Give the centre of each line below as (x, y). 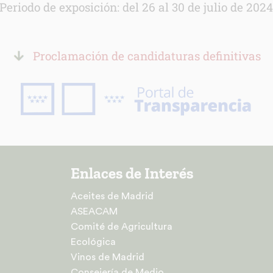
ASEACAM (94, 211)
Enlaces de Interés (132, 173)
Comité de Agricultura (122, 226)
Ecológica (94, 242)
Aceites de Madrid (112, 196)
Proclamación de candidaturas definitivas (147, 55)
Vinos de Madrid (108, 257)
